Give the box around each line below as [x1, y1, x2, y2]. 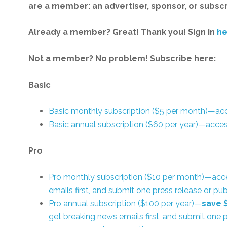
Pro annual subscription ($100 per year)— [49, 199, 202, 208]
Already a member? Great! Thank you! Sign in [28, 27, 217, 37]
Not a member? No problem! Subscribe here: [28, 54, 216, 63]
